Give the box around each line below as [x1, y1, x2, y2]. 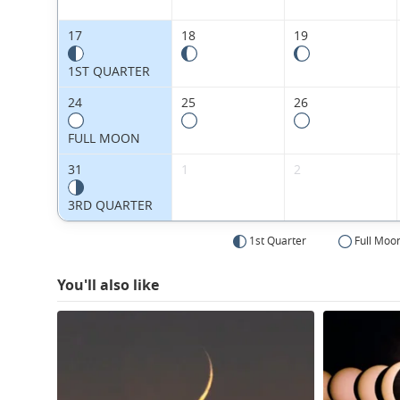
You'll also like [57, 275, 159, 296]
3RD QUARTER [67, 196, 153, 214]
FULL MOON [67, 129, 140, 147]
